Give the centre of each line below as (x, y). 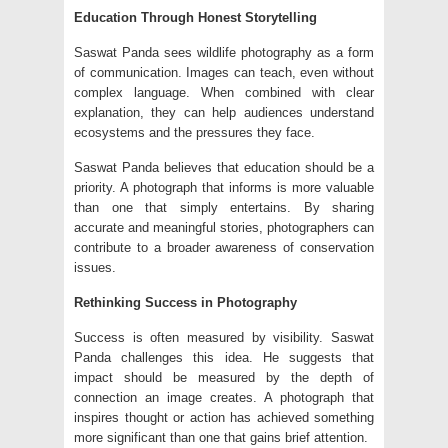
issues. (95, 268)
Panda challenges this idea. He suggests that (224, 358)
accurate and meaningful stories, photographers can (224, 228)
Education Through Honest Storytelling (195, 18)
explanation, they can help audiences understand (224, 113)
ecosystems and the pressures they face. (194, 133)
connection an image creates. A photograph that (224, 398)
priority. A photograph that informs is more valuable (224, 188)
